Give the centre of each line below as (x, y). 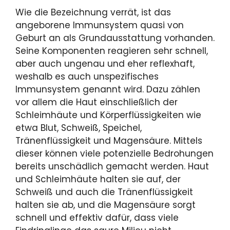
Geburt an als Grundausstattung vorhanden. (115, 38)
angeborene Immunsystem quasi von (100, 25)
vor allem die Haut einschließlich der (97, 102)
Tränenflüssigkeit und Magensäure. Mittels (109, 141)
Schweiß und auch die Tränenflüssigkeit (104, 192)
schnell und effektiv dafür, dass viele (97, 218)
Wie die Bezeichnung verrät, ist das (93, 13)
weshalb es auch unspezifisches (87, 77)
